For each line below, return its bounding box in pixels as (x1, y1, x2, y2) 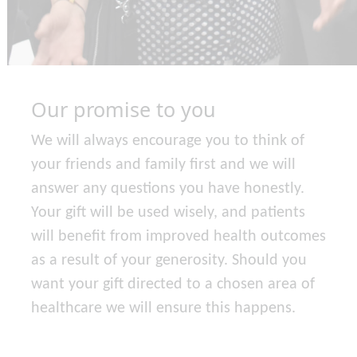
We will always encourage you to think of (31, 132, 304, 149)
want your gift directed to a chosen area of (31, 276, 315, 292)
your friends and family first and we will (31, 156, 296, 173)
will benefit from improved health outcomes (31, 228, 326, 245)
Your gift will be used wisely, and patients (31, 204, 305, 221)
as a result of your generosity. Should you (31, 252, 307, 269)
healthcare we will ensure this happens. (31, 300, 296, 316)
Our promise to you (31, 95, 216, 123)
